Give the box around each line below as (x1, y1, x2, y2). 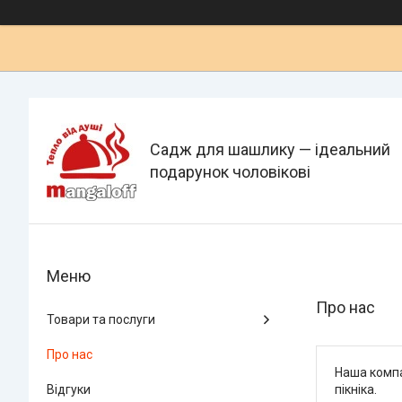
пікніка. (335, 382, 377, 397)
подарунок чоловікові (150, 162, 310, 181)
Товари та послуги (47, 312, 155, 327)
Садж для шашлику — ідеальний (150, 140, 390, 159)
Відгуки (47, 382, 91, 397)
